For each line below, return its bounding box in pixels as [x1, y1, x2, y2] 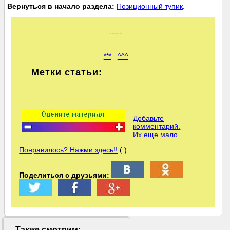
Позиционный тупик [117, 2, 183, 11]
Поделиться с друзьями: [19, 171, 110, 180]
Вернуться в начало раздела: [7, 2, 115, 11]
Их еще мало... [133, 130, 184, 139]
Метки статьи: [31, 67, 103, 78]
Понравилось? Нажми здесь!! [19, 146, 118, 155]
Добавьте [133, 114, 164, 123]
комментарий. [133, 122, 181, 131]
